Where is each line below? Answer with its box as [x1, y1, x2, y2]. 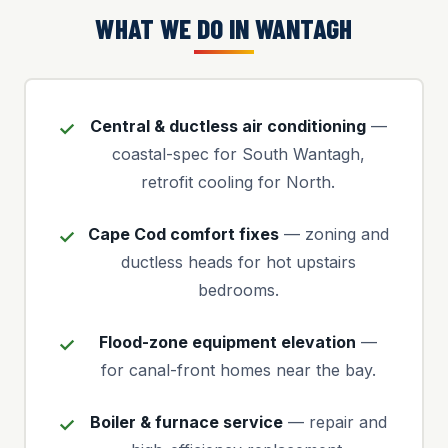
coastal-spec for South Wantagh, [111, 144, 365, 164]
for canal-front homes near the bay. [100, 360, 376, 380]
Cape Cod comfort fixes [87, 224, 279, 244]
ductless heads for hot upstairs [120, 252, 356, 272]
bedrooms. [197, 280, 279, 300]
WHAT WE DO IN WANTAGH [95, 12, 353, 44]
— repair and [282, 412, 387, 432]
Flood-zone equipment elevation [99, 332, 356, 352]
